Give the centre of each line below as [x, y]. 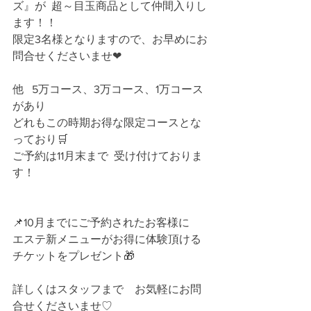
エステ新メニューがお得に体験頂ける [107, 239]
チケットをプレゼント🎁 [74, 256]
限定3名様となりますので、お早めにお [110, 39]
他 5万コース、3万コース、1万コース [108, 89]
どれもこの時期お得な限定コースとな [107, 123]
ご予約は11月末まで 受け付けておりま [108, 156]
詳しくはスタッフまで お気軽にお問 [107, 289]
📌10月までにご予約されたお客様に [101, 222]
